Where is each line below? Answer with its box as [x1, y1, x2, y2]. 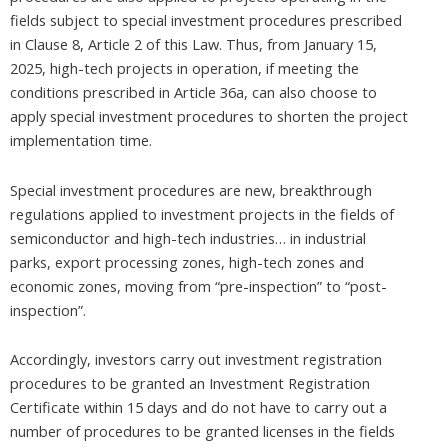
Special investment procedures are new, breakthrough [10, 179, 372, 200]
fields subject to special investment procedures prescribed [10, 10, 402, 31]
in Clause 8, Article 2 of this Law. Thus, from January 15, [10, 34, 377, 55]
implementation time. [10, 130, 152, 151]
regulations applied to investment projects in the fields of [10, 203, 394, 224]
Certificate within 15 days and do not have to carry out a [10, 397, 387, 418]
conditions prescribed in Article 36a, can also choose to [10, 82, 377, 103]
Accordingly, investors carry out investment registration [10, 349, 382, 370]
